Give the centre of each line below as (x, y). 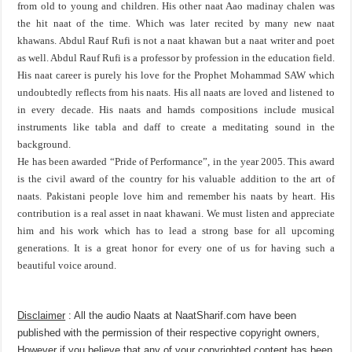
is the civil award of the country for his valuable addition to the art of (176, 179)
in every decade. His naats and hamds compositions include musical (176, 110)
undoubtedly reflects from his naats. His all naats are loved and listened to (176, 92)
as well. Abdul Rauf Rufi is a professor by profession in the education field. (176, 58)
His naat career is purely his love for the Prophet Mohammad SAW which (176, 75)
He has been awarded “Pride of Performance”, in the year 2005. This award (176, 161)
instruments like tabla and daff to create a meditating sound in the (176, 127)
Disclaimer (42, 315)
